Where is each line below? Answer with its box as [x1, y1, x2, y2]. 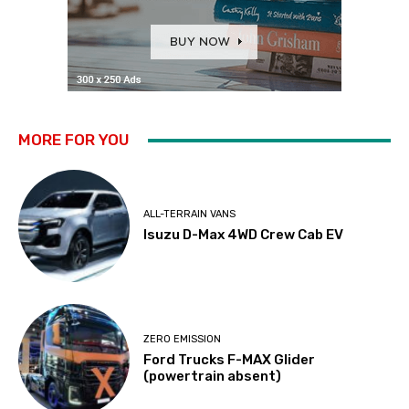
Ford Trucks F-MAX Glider [143, 351, 316, 369]
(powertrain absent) [143, 368, 282, 385]
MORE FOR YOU [18, 131, 130, 150]
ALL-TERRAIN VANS [143, 207, 236, 220]
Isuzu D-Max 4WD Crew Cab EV [143, 225, 344, 243]
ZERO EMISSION [143, 333, 222, 346]
